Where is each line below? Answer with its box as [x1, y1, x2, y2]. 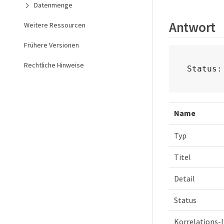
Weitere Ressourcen [24, 20, 85, 29]
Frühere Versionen [24, 40, 79, 49]
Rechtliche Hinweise [24, 60, 84, 69]
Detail [174, 173, 195, 183]
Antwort [169, 18, 216, 35]
